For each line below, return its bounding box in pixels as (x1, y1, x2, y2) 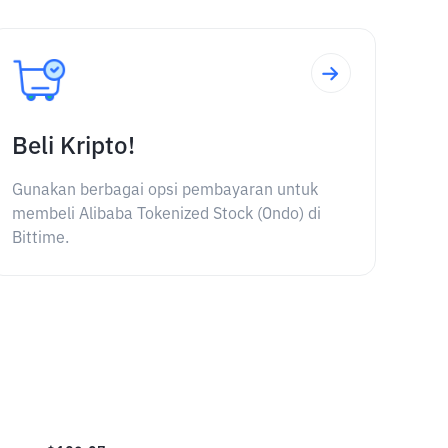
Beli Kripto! (11, 135, 135, 159)
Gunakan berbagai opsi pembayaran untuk (11, 183, 318, 199)
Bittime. (11, 231, 69, 247)
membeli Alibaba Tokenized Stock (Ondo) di (11, 207, 321, 223)
